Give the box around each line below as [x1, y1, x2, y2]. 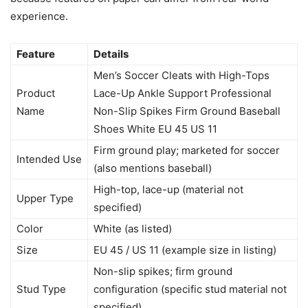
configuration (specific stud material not [93, 282, 287, 296]
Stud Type [16, 282, 66, 296]
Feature [16, 47, 55, 60]
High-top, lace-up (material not [93, 182, 243, 196]
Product [16, 86, 55, 100]
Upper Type [16, 191, 74, 205]
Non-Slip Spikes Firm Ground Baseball [93, 104, 280, 118]
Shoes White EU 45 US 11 [93, 122, 217, 135]
